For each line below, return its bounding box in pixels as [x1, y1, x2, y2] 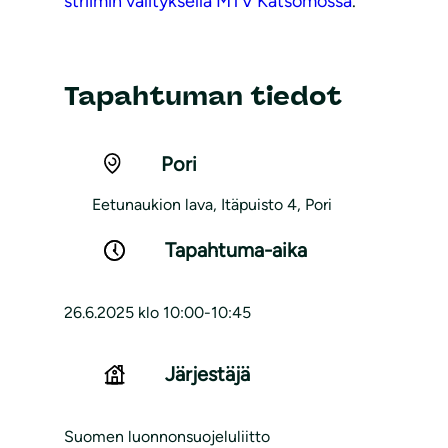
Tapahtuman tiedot [64, 79, 342, 112]
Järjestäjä [165, 362, 250, 387]
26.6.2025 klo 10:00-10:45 [64, 303, 251, 323]
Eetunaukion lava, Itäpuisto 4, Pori [92, 195, 332, 215]
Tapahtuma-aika [165, 238, 307, 263]
